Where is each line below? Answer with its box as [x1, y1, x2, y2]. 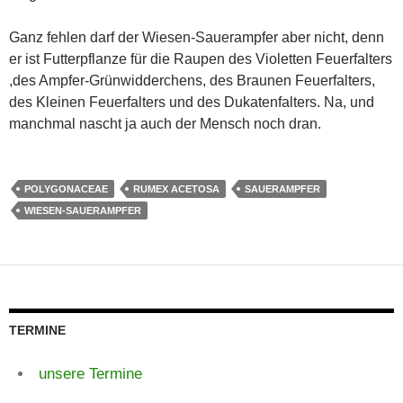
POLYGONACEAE [24, 183, 108, 194]
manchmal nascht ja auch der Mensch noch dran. [9, 115, 321, 131]
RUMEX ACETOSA [133, 183, 219, 194]
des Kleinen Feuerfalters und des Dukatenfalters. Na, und [9, 94, 374, 110]
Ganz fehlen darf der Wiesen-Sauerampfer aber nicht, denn [9, 29, 384, 45]
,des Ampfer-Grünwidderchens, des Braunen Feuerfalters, [9, 72, 375, 88]
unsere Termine [38, 364, 142, 382]
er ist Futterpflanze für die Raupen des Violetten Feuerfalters [9, 50, 392, 67]
